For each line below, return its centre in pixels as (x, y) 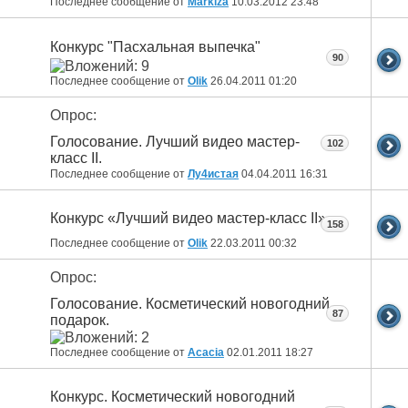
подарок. (80, 320)
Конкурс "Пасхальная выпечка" (155, 46)
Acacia (206, 352)
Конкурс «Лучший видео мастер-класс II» (188, 218)
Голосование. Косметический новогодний (190, 303)
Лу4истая (213, 173)
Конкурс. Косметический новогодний (173, 397)
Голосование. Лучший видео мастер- (175, 141)
